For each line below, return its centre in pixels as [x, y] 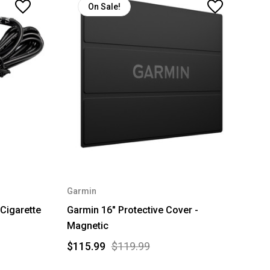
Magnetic [87, 225]
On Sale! [104, 7]
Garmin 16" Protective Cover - [132, 210]
